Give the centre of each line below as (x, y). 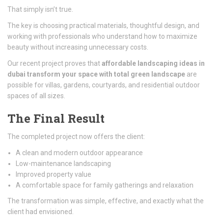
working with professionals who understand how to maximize (102, 36)
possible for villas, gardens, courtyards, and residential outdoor (104, 85)
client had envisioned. (41, 212)
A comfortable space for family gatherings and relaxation (105, 185)
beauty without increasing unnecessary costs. (78, 47)
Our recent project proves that (55, 63)
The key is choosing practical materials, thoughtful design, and (103, 26)
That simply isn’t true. (40, 9)
